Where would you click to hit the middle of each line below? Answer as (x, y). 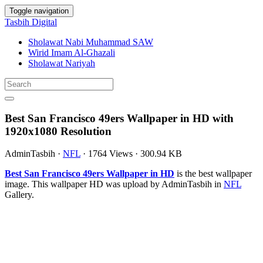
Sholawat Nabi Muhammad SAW (91, 42)
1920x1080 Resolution (58, 131)
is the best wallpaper (213, 174)
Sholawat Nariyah (62, 63)
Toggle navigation (39, 11)
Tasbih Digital (31, 22)
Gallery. (19, 195)
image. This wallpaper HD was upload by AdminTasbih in (114, 184)
